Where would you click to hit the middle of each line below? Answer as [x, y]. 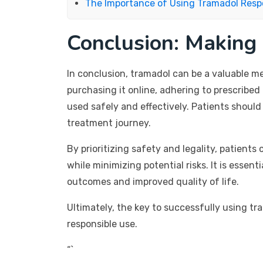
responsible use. [102, 224]
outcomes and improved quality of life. [153, 182]
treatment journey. [109, 123]
